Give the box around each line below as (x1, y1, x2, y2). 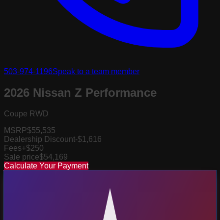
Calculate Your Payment (4, 161, 88, 170)
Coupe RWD (4, 109, 49, 118)
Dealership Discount (4, 135, 75, 143)
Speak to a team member (53, 67, 139, 76)
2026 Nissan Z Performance (4, 85, 157, 99)
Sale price (4, 152, 39, 161)
